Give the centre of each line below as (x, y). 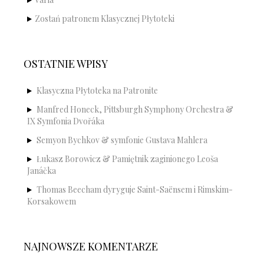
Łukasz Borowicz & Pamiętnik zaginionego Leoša (127, 159)
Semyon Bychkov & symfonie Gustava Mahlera (122, 140)
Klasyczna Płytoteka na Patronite (97, 90)
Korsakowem (52, 201)
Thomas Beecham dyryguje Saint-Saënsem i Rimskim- (135, 189)
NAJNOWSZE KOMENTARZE (91, 246)
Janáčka (42, 171)
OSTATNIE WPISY (66, 64)
